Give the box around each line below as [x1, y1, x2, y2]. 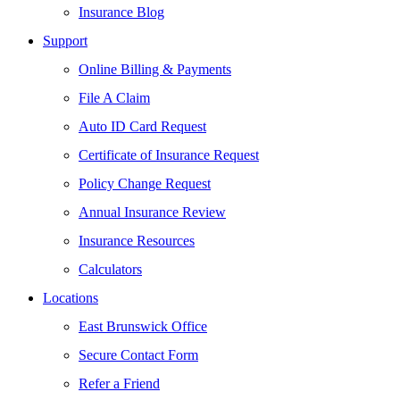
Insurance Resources [79, 233, 195, 248]
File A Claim [79, 90, 150, 105]
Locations [43, 290, 98, 305]
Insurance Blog [79, 4, 164, 20]
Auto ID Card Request [79, 119, 206, 134]
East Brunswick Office [79, 319, 207, 334]
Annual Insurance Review [79, 204, 226, 220]
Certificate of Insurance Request [79, 147, 259, 162]
